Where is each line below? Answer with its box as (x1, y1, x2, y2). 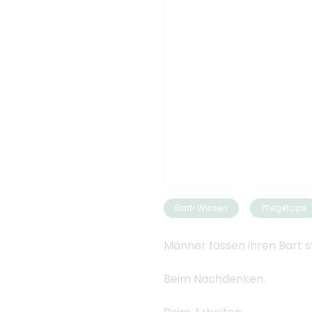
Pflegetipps (260, 201, 307, 214)
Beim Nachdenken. (163, 270, 265, 287)
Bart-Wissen (174, 201, 228, 214)
